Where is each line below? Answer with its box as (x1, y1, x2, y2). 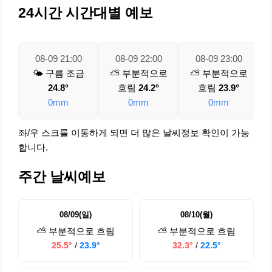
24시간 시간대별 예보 (18, 5, 153, 21)
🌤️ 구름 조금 (32, 68, 84, 79)
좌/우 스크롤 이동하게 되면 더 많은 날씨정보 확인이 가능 (18, 127, 250, 138)
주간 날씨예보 (18, 169, 106, 185)
